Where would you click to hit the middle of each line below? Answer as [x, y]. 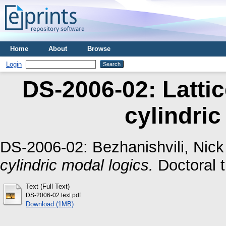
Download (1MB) [50, 204]
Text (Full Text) [48, 186]
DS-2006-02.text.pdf [53, 195]
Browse [99, 49]
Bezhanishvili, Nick [158, 147]
